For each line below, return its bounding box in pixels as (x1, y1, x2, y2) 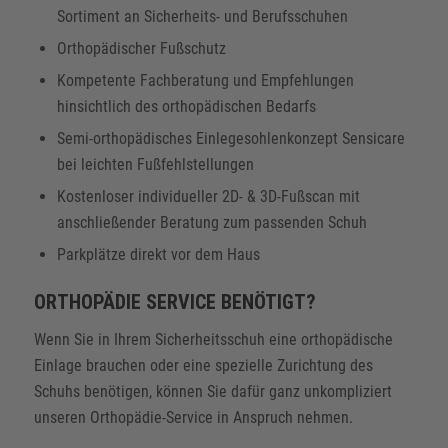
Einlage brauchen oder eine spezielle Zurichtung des (33, 355, 373, 375)
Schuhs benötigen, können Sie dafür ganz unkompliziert (33, 381, 392, 401)
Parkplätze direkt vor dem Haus (56, 245, 260, 265)
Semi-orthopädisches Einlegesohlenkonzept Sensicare (56, 129, 405, 149)
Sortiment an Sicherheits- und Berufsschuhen (56, 7, 348, 27)
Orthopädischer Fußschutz (56, 39, 226, 59)
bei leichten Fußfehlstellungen (56, 155, 254, 175)
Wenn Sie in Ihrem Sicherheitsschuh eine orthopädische (33, 329, 393, 349)
